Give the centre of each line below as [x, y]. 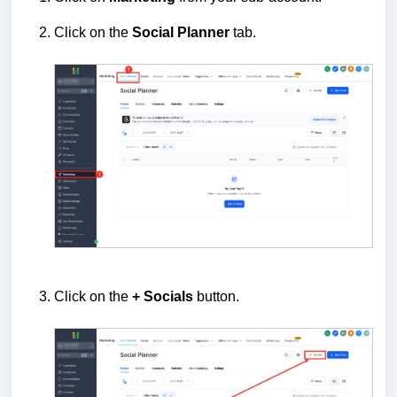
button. [216, 296]
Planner [203, 32]
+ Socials [163, 296]
